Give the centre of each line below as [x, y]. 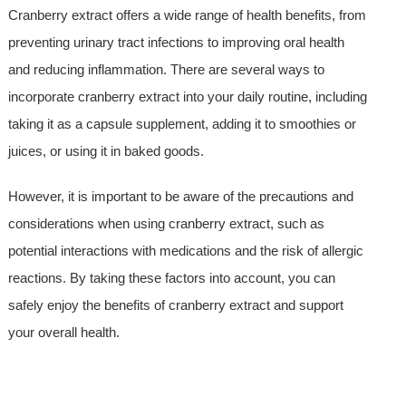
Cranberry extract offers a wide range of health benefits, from [187, 15]
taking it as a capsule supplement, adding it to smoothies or [182, 124]
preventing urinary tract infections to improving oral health [176, 43]
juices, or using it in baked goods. [106, 151]
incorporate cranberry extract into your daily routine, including [187, 97]
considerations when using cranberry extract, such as [166, 224]
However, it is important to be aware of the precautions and [180, 197]
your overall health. [63, 333]
